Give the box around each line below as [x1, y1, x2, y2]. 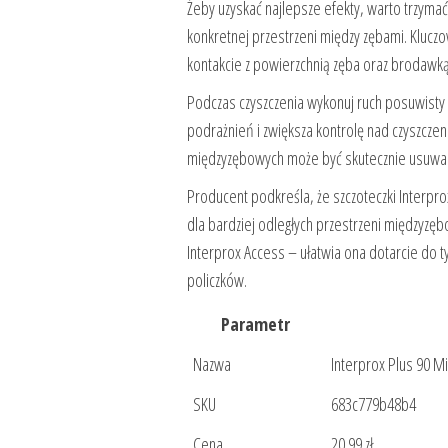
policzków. [186, 267, 247, 292]
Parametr [221, 311, 291, 336]
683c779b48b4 [330, 391, 416, 416]
